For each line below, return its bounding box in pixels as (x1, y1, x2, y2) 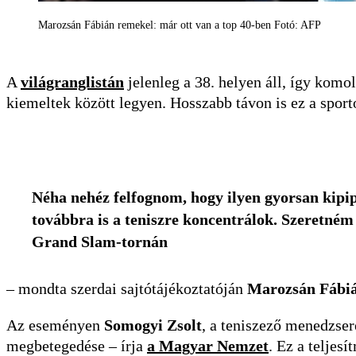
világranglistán (21, 73, 124, 91)
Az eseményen (6, 316, 104, 335)
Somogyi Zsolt (104, 316, 202, 335)
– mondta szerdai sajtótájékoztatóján (6, 280, 247, 298)
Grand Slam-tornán (32, 233, 172, 251)
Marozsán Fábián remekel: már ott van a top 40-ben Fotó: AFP (38, 19, 321, 32)
